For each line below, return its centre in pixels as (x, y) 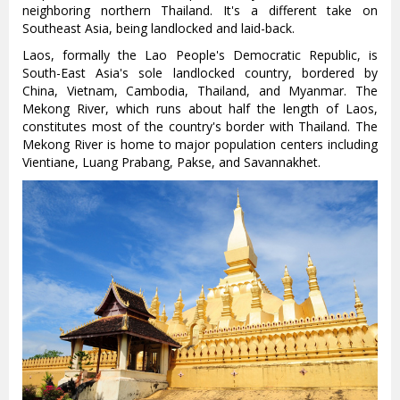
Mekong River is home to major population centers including (200, 144)
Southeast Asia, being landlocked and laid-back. (158, 28)
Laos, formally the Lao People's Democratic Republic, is (200, 55)
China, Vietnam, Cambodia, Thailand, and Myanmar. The (200, 91)
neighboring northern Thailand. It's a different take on (200, 10)
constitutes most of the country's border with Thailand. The (200, 126)
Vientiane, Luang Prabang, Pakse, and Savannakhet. (171, 162)
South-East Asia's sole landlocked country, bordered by (200, 73)
